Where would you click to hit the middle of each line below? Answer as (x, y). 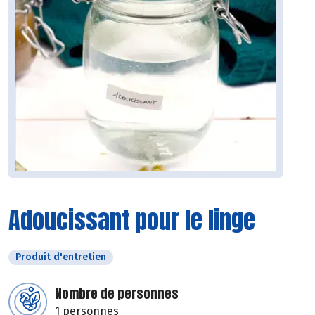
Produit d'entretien (61, 257)
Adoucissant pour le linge (132, 220)
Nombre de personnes (117, 294)
